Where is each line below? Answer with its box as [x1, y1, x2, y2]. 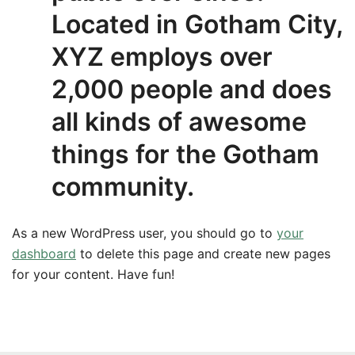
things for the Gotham [52, 138, 319, 170]
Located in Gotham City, [52, 8, 342, 40]
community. [52, 170, 194, 202]
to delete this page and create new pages [76, 245, 330, 261]
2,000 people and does [52, 73, 332, 105]
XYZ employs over [52, 40, 273, 72]
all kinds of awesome [52, 105, 307, 137]
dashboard [12, 245, 76, 261]
